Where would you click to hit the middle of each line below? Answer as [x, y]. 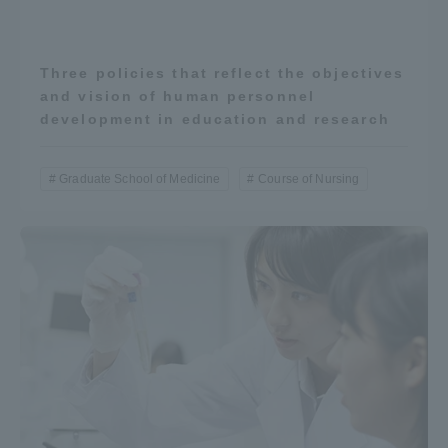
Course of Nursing [309, 179]
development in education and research [215, 119]
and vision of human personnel [177, 96]
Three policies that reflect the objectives [222, 73]
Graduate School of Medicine [140, 179]
